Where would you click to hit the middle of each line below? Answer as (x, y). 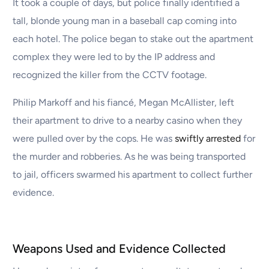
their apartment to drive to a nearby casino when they (128, 121)
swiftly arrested (208, 139)
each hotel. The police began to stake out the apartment (133, 39)
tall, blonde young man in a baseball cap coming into (125, 21)
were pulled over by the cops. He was (94, 139)
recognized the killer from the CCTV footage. (110, 75)
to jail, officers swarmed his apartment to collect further (133, 175)
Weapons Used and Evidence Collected (119, 249)
